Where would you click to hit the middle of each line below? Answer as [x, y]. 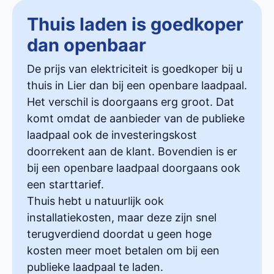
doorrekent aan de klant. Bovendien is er [132, 151]
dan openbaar [87, 45]
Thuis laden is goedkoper [135, 24]
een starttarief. [65, 184]
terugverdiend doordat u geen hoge [119, 234]
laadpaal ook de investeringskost [112, 135]
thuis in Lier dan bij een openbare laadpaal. [137, 85]
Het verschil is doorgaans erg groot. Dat [131, 102]
